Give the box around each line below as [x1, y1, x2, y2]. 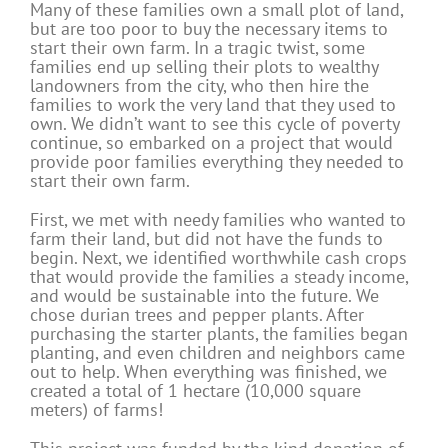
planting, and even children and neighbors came [30, 341, 405, 365]
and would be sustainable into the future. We [30, 284, 379, 308]
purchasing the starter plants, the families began [30, 322, 408, 346]
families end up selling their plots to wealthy [30, 55, 378, 79]
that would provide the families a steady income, [30, 265, 408, 289]
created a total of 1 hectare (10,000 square [30, 379, 361, 403]
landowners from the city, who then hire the [30, 74, 369, 98]
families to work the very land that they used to [30, 93, 396, 117]
